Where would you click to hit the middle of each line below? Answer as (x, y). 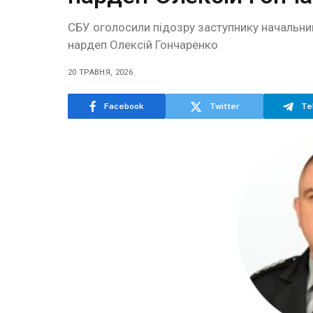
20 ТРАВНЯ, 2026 (100, 72)
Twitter (224, 106)
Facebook (124, 106)
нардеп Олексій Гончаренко (143, 45)
